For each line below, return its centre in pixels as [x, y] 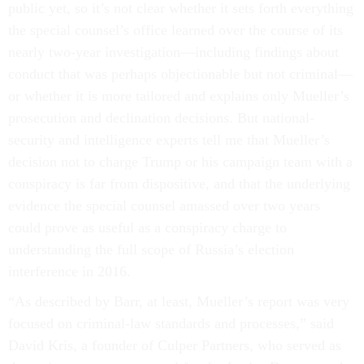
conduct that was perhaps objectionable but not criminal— [180, 74]
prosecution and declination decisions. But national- [161, 118]
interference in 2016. [69, 271]
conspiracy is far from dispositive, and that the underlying [179, 184]
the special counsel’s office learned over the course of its [175, 30]
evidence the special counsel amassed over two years [164, 206]
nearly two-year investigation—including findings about [173, 52]
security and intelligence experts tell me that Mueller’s [169, 140]
